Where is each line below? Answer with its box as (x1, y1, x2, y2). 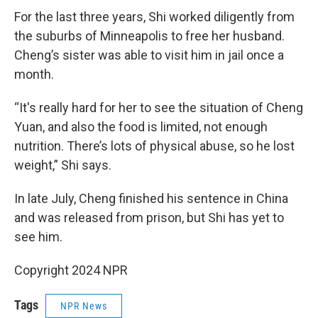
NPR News (60, 300, 107, 312)
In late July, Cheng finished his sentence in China (14, 191, 288, 206)
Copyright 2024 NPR (14, 263, 128, 278)
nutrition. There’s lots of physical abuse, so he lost (14, 138, 295, 153)
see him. (14, 229, 62, 244)
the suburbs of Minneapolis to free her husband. (14, 28, 285, 43)
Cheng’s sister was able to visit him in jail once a (14, 48, 284, 62)
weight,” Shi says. (14, 158, 111, 172)
